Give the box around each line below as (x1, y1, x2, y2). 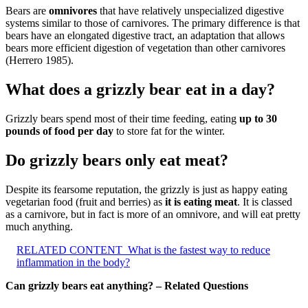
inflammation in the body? (16, 256, 130, 268)
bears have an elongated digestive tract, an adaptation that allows (5, 30, 285, 42)
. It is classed (237, 195, 292, 208)
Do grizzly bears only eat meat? (5, 151, 228, 169)
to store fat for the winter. (113, 125, 225, 137)
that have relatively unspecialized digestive (97, 5, 284, 17)
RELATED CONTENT (16, 243, 122, 256)
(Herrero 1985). (5, 54, 74, 67)
